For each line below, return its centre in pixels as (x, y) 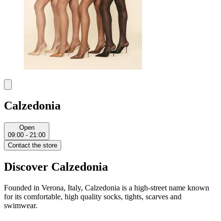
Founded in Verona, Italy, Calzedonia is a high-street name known (107, 188)
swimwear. (22, 206)
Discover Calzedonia (56, 167)
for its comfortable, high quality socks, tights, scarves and (93, 197)
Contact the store (33, 146)
